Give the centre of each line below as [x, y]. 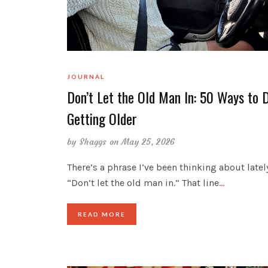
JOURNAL [86, 76]
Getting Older [102, 118]
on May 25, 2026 [142, 141]
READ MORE [102, 214]
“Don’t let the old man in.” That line [143, 182]
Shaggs [93, 141]
